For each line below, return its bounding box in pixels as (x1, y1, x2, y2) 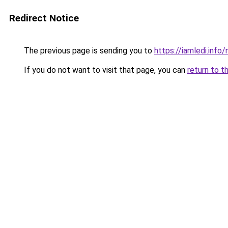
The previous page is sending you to (22, 46, 154, 55)
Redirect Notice (9, 12, 79, 24)
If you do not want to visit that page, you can (22, 65, 187, 75)
